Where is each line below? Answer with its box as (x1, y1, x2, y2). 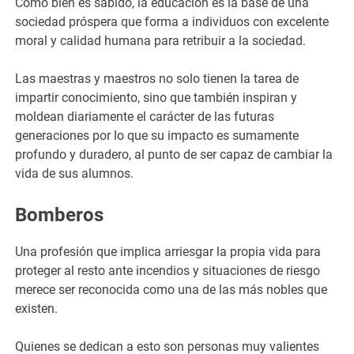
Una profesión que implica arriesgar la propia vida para (15, 243, 322, 259)
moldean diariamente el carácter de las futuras (15, 108, 275, 124)
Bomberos (15, 203, 104, 226)
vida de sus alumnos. (15, 165, 137, 181)
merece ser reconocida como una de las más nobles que (15, 281, 328, 297)
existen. (15, 300, 62, 316)
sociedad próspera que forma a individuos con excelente (15, 13, 330, 29)
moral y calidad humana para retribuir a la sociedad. (15, 32, 310, 48)
